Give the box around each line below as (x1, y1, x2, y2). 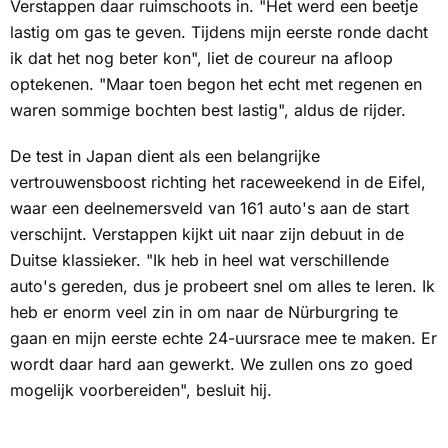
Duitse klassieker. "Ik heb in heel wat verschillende (10, 250, 389, 271)
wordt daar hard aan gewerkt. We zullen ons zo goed (10, 354, 413, 375)
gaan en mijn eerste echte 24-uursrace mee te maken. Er (10, 328, 437, 349)
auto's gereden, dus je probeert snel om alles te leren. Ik (10, 276, 435, 297)
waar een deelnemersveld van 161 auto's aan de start (10, 198, 409, 219)
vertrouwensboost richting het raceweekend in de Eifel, (10, 172, 426, 193)
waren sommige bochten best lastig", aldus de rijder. (10, 100, 406, 121)
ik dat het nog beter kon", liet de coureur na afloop (10, 48, 393, 69)
